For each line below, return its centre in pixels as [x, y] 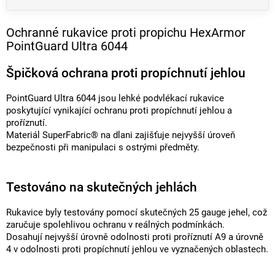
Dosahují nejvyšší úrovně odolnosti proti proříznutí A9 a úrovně [135, 237]
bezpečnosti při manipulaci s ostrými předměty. [103, 148]
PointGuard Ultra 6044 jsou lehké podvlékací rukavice [115, 99]
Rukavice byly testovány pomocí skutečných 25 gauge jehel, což [137, 212]
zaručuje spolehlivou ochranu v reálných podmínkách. [115, 225]
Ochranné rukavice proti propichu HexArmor [126, 32]
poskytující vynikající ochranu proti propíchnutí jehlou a [119, 111]
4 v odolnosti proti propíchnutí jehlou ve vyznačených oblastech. [137, 249]
